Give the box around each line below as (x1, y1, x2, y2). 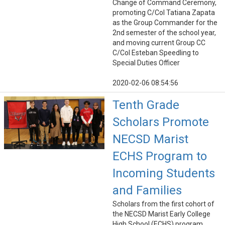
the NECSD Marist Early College (113, 210, 210, 218)
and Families (113, 183, 182, 198)
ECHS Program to (113, 149, 207, 164)
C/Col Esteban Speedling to (113, 49, 199, 57)
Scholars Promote (113, 115, 209, 130)
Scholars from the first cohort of (113, 200, 214, 208)
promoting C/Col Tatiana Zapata (113, 9, 215, 17)
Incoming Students (113, 166, 215, 181)
